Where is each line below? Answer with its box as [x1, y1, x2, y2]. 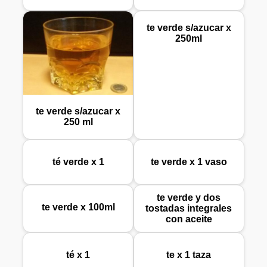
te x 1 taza [166, 250, 212, 260]
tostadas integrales [145, 203, 232, 214]
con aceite [165, 214, 212, 225]
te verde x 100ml [41, 202, 115, 213]
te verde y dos [157, 193, 221, 203]
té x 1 [66, 250, 91, 260]
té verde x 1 [52, 157, 104, 167]
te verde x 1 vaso [150, 157, 227, 167]
